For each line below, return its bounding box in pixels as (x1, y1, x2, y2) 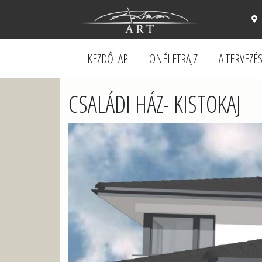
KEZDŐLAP (87, 50, 128, 67)
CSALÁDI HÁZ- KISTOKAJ (68, 88, 241, 120)
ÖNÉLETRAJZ (149, 50, 198, 67)
